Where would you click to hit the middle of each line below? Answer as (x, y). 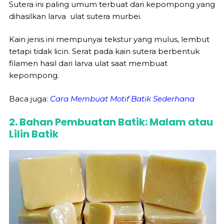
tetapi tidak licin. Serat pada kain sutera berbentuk (104, 51)
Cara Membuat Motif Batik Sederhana (122, 98)
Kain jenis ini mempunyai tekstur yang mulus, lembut (109, 39)
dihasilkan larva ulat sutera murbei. (75, 16)
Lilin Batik (34, 134)
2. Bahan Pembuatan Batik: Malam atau (111, 122)
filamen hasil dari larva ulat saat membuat (88, 63)
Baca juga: (29, 98)
